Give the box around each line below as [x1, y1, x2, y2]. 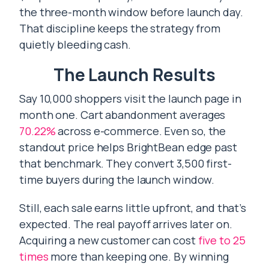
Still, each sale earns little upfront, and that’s [19, 201, 247, 215]
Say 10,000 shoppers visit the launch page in [19, 91, 241, 106]
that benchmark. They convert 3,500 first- [19, 156, 232, 171]
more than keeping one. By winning [48, 249, 229, 264]
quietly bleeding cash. [19, 37, 131, 52]
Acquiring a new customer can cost [19, 233, 198, 247]
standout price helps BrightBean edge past [19, 140, 237, 154]
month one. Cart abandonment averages [19, 107, 226, 122]
